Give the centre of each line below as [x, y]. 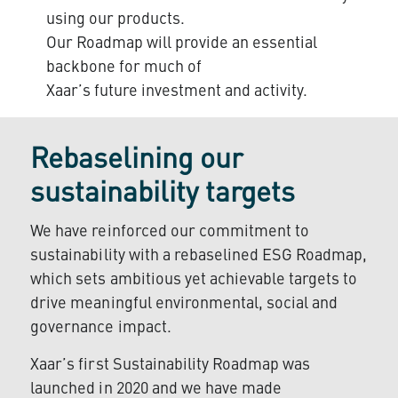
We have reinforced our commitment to [170, 232]
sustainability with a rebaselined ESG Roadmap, [199, 256]
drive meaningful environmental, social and [184, 304]
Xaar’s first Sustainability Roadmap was [170, 366]
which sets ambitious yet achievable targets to [194, 280]
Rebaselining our [137, 161]
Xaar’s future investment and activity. [177, 92]
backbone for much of [124, 68]
